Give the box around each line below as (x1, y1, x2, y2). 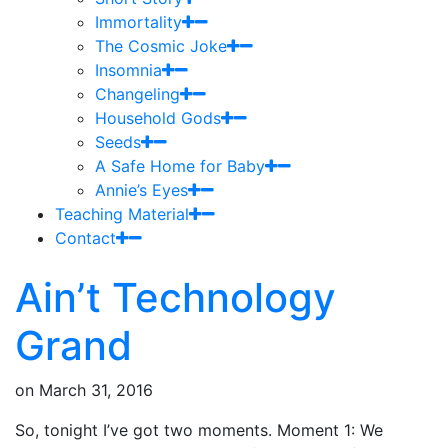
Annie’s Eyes (95, 179, 188, 200)
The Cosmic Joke (95, 35, 227, 56)
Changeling (95, 83, 180, 104)
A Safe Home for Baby (95, 155, 265, 176)
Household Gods (95, 107, 221, 128)
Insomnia (95, 59, 162, 80)
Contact (55, 227, 116, 248)
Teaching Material (55, 203, 189, 224)
